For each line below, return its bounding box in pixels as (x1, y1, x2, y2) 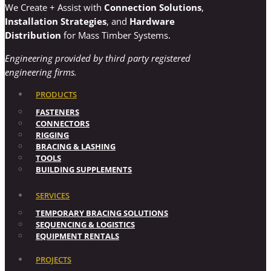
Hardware (129, 15, 175, 27)
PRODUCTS (36, 88, 77, 100)
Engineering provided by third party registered (5, 51, 191, 64)
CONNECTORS (36, 117, 90, 129)
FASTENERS (36, 106, 79, 117)
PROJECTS (36, 253, 71, 265)
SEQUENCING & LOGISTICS (36, 218, 135, 230)
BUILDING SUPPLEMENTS (36, 163, 132, 175)
